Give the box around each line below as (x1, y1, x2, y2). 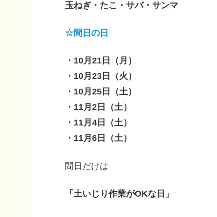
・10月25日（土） (65, 87, 137, 97)
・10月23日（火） (65, 71, 137, 81)
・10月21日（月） (65, 56, 137, 66)
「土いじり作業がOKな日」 (65, 188, 174, 199)
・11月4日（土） (65, 118, 132, 128)
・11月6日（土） (65, 133, 132, 143)
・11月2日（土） (65, 102, 132, 112)
